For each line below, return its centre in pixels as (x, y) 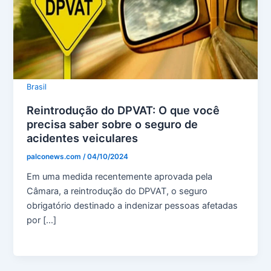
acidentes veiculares (83, 138)
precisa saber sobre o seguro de (113, 124)
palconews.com (55, 156)
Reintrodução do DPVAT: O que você (123, 110)
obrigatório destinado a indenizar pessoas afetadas (132, 205)
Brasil (37, 87)
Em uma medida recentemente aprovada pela (120, 176)
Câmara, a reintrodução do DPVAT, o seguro (117, 191)
